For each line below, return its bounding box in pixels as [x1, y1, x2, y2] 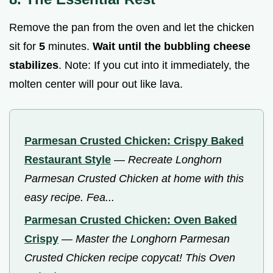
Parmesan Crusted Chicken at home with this [24, 172, 244, 185]
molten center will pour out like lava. [9, 77, 183, 90]
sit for [9, 40, 39, 52]
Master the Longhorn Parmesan [76, 232, 230, 245]
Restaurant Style [24, 153, 111, 166]
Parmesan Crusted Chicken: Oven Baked [24, 213, 237, 226]
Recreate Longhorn [128, 153, 222, 166]
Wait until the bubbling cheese [93, 40, 250, 52]
